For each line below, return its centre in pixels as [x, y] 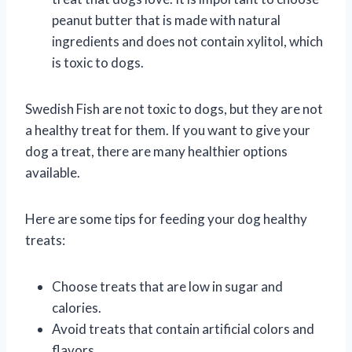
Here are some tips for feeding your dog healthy [166, 218]
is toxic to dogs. [98, 62]
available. [53, 172]
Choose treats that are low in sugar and [167, 286]
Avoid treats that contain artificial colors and [183, 328]
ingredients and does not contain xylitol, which [187, 41]
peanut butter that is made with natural [166, 20]
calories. [77, 307]
